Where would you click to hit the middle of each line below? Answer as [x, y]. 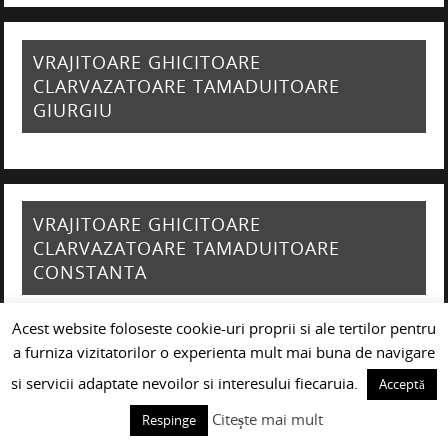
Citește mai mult [267, 419]
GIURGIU [72, 110]
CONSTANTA [89, 271]
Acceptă [402, 384]
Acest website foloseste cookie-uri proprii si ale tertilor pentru [224, 327]
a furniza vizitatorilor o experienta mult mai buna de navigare [224, 352]
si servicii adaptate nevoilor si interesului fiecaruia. [186, 383]
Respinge [169, 420]
